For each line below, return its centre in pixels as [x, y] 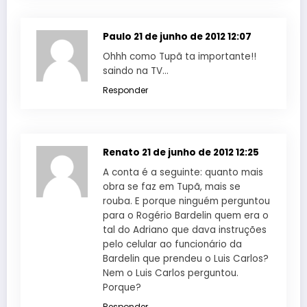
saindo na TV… [136, 71]
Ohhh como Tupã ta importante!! [180, 56]
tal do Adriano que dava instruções [185, 230]
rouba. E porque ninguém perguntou [186, 201]
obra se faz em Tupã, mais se [172, 186]
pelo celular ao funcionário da [172, 244]
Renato [122, 152]
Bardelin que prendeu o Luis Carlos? [186, 258]
